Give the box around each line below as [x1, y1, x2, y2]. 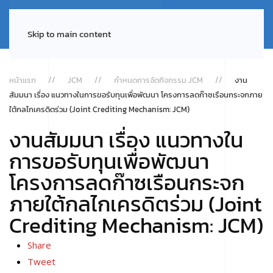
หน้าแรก [9, 74, 36, 86]
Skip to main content [27, 27, 111, 41]
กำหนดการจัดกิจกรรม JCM [114, 74, 203, 86]
